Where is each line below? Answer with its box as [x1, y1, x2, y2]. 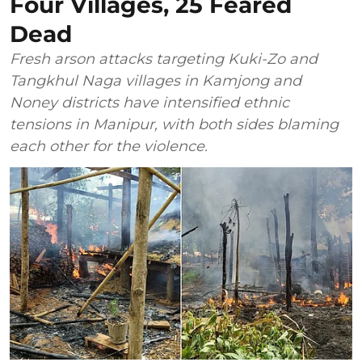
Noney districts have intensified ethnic [10, 93, 289, 112]
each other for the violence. [10, 137, 208, 155]
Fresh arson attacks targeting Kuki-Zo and [10, 49, 318, 68]
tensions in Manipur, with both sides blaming [10, 115, 339, 133]
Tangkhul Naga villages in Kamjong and [10, 71, 301, 90]
